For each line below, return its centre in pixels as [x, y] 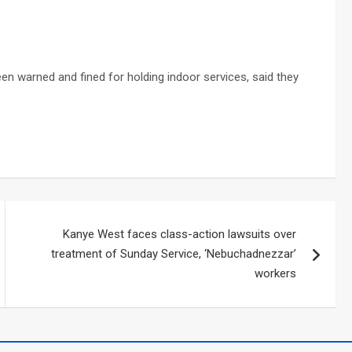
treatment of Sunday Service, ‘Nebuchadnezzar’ [174, 253]
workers [276, 273]
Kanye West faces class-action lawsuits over [180, 234]
